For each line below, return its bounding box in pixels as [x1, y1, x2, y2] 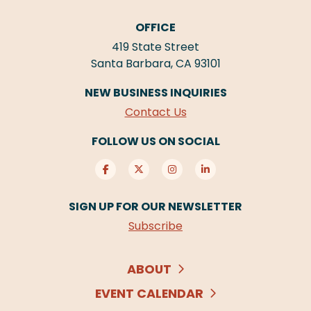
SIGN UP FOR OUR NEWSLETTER [69, 199, 242, 215]
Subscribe [128, 218, 183, 235]
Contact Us [124, 104, 187, 121]
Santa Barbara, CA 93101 [90, 56, 221, 72]
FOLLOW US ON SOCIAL [91, 133, 220, 149]
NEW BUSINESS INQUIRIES [84, 84, 227, 101]
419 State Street [112, 39, 199, 55]
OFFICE [135, 19, 176, 35]
